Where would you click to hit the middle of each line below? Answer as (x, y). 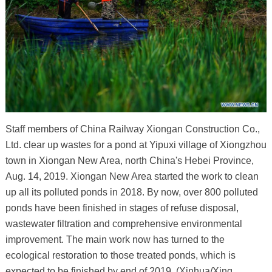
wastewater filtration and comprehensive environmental (124, 224)
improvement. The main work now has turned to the (115, 240)
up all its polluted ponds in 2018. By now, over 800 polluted (131, 192)
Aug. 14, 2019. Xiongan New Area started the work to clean (132, 177)
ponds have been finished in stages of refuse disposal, (122, 208)
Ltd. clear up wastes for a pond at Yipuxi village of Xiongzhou (136, 145)
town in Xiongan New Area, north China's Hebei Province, (129, 161)
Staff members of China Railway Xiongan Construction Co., (132, 129)
